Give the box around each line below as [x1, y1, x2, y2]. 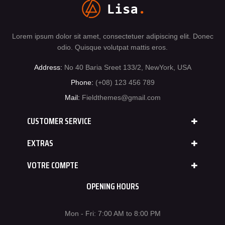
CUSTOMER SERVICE [27, 114, 91, 128]
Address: [34, 63, 62, 71]
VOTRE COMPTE [27, 158, 78, 172]
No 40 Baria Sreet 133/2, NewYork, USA [64, 63, 191, 71]
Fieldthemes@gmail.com [81, 93, 161, 101]
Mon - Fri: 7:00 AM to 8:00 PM [64, 209, 161, 217]
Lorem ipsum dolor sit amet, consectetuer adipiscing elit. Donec [12, 32, 213, 40]
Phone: [70, 78, 93, 86]
